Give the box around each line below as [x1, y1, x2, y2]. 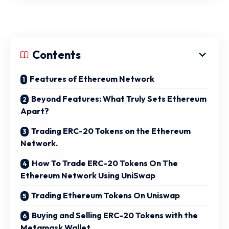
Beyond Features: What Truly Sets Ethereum [31, 94, 207, 104]
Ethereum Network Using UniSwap [20, 170, 155, 180]
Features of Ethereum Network [30, 74, 154, 84]
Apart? [20, 106, 49, 116]
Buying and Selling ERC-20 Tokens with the [32, 210, 198, 220]
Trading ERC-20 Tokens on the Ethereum [31, 126, 191, 136]
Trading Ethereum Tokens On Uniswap [31, 190, 180, 200]
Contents [32, 48, 81, 62]
